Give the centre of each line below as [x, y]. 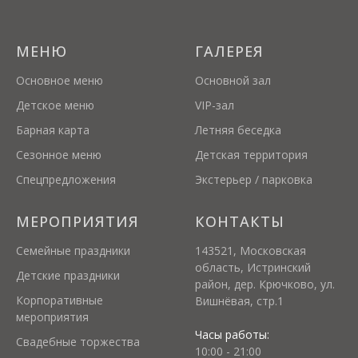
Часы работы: [232, 334]
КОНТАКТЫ [240, 221]
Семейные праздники [73, 251]
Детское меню [55, 105]
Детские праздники [68, 275]
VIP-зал [215, 105]
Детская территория [251, 155]
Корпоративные [60, 300]
